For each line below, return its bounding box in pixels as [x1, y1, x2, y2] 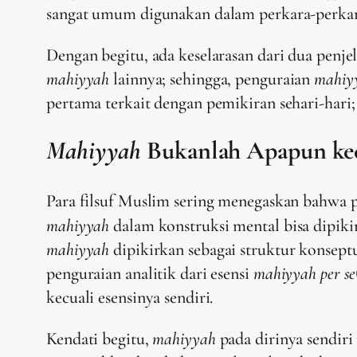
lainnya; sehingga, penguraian [109, 69, 315, 90]
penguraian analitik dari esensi [46, 262, 253, 284]
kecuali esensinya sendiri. [46, 286, 214, 308]
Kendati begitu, [46, 328, 153, 349]
